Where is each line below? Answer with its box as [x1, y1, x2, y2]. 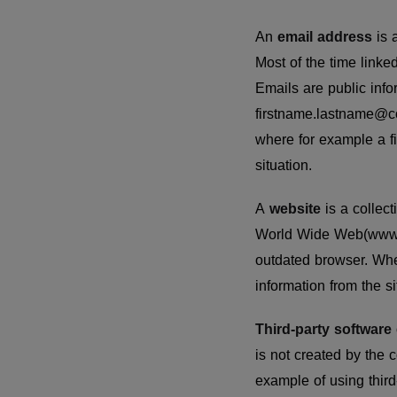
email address [277, 29, 372, 44]
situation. [255, 158, 316, 173]
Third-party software [255, 322, 392, 337]
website [269, 201, 325, 216]
